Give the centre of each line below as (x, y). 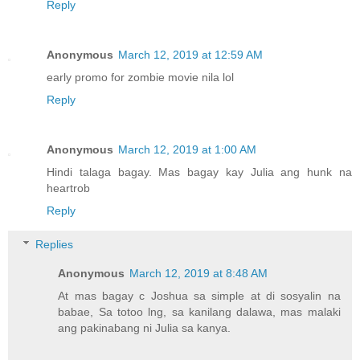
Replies (55, 245)
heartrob (68, 188)
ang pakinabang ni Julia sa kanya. (145, 328)
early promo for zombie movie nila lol (140, 78)
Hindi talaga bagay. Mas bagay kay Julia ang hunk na (199, 172)
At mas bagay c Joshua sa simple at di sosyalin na (199, 296)
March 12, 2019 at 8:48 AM (199, 274)
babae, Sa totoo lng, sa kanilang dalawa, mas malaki (199, 312)
